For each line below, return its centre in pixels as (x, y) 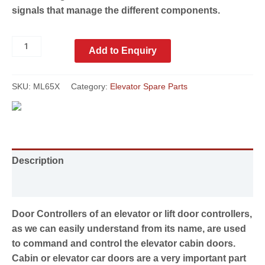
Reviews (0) (38, 185)
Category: (91, 87)
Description (38, 160)
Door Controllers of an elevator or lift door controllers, (132, 214)
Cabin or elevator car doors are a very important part (129, 258)
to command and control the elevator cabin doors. (124, 243)
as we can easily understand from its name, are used (129, 228)
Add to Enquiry (123, 51)
